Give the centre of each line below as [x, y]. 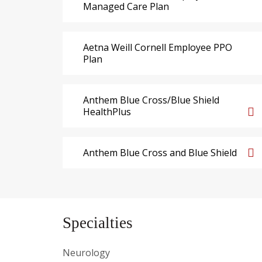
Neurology [86, 253]
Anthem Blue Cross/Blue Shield [151, 100]
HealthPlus [107, 112]
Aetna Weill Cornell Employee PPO [158, 48]
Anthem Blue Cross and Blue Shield [160, 153]
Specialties [98, 223]
